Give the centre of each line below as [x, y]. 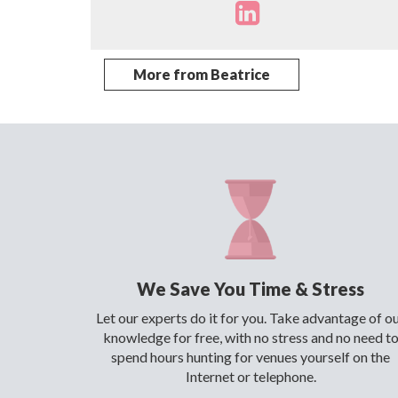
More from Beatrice [202, 74]
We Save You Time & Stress [251, 289]
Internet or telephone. [251, 376]
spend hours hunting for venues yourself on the [251, 357]
